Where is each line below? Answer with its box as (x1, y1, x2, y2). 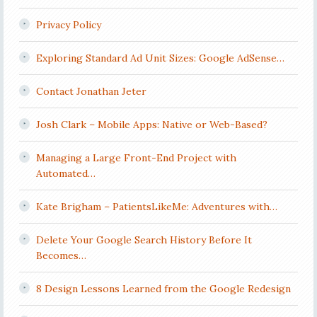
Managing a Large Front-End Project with (35, 151, 236, 164)
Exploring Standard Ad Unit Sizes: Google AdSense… (35, 52, 284, 64)
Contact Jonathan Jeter (35, 85, 146, 98)
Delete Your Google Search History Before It (35, 234, 252, 246)
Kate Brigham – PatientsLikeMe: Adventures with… (35, 200, 277, 213)
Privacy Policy (35, 18, 101, 31)
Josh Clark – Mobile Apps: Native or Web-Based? (35, 118, 267, 131)
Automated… (35, 167, 96, 180)
